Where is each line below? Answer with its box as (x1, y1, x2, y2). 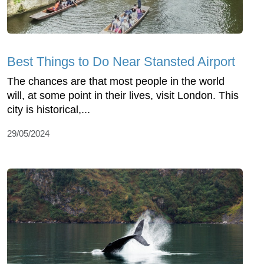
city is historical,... (7, 104, 90, 116)
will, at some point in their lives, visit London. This (7, 90, 239, 102)
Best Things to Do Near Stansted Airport (7, 54, 235, 70)
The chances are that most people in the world (7, 75, 225, 88)
